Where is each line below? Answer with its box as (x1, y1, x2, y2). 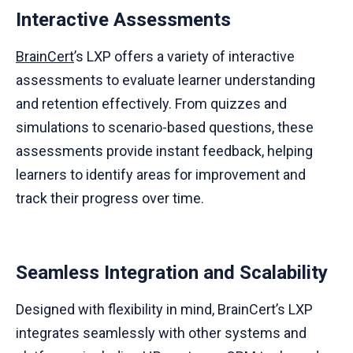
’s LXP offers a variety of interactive (74, 48, 295, 65)
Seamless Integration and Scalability (16, 262, 328, 284)
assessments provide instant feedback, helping (16, 143, 313, 160)
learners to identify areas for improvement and (16, 166, 306, 184)
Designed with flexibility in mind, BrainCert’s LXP (16, 301, 313, 318)
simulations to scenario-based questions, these (16, 119, 314, 136)
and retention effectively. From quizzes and (16, 95, 287, 113)
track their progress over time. (16, 190, 204, 207)
